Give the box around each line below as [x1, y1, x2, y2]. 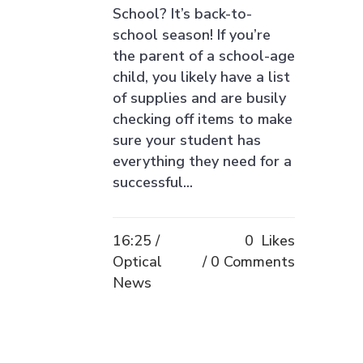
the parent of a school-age [113, 45, 295, 66]
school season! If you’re [113, 24, 271, 45]
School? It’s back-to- [113, 3, 252, 23]
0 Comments [211, 251, 295, 271]
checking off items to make [113, 109, 293, 129]
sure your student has [113, 130, 261, 150]
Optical [113, 251, 162, 271]
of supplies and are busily [113, 88, 286, 108]
